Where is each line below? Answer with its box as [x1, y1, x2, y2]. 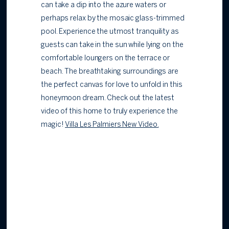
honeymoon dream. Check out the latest [41, 95, 175, 102]
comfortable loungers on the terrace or [41, 55, 170, 62]
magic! [41, 122, 65, 129]
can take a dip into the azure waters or [41, 2, 167, 9]
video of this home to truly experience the [41, 108, 178, 116]
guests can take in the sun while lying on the [41, 42, 184, 49]
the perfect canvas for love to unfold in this [41, 82, 182, 89]
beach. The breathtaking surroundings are [41, 68, 178, 76]
